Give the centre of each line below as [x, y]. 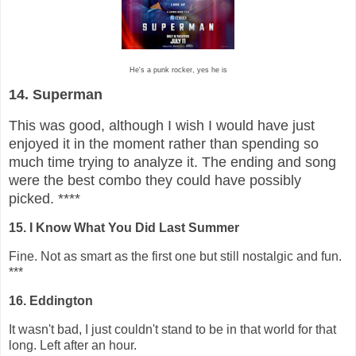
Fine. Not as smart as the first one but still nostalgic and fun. [175, 257]
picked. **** [44, 198]
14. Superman [56, 94]
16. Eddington [52, 301]
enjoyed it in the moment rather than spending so [164, 143]
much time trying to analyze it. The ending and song [172, 162]
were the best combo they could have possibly [155, 180]
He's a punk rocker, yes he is [178, 70]
